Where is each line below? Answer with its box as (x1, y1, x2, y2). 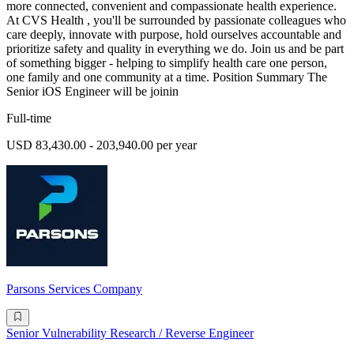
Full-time (6, 111, 51, 126)
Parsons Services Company (6, 282, 142, 296)
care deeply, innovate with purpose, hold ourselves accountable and (6, 28, 341, 42)
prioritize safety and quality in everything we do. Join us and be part (6, 42, 344, 56)
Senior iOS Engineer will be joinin (6, 85, 179, 99)
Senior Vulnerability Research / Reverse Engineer (6, 326, 254, 341)
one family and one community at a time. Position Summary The (6, 70, 327, 85)
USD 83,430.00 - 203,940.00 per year (6, 138, 197, 153)
